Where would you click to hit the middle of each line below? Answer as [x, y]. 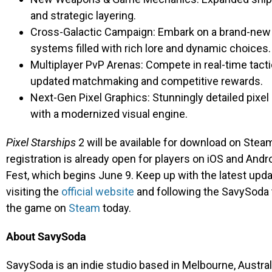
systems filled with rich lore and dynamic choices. [151, 48]
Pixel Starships [42, 142]
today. [116, 208]
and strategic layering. [83, 15]
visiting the [34, 192]
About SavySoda [46, 236]
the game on [37, 208]
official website [98, 192]
